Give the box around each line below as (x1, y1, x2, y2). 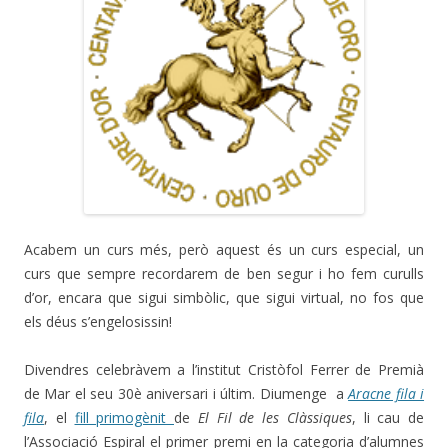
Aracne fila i (348, 383, 425, 403)
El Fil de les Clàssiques (190, 407, 352, 427)
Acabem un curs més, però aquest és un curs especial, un (24, 239, 424, 259)
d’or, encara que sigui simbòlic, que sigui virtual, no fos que (24, 287, 424, 307)
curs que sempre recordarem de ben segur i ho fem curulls (24, 263, 424, 283)
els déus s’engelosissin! (24, 311, 172, 331)
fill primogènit (74, 407, 174, 427)
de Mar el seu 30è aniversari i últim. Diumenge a (24, 383, 344, 403)
